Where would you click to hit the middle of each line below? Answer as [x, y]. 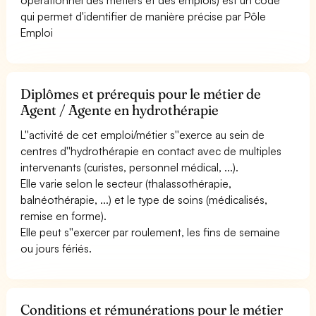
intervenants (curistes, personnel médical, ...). [130, 167]
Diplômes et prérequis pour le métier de [141, 93]
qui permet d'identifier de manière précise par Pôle [144, 16]
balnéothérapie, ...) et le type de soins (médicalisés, [144, 199]
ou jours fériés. [56, 248]
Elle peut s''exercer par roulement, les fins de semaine [151, 232]
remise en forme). [64, 215]
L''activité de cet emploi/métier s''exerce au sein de [143, 134]
